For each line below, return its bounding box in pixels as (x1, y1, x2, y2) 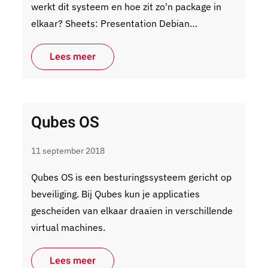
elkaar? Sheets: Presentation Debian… (31, 17, 198, 29)
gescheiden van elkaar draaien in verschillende (31, 205, 233, 217)
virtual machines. (31, 221, 106, 233)
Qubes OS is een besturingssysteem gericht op (31, 171, 232, 183)
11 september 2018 (31, 145, 105, 156)
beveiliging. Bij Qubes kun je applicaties (31, 188, 200, 200)
